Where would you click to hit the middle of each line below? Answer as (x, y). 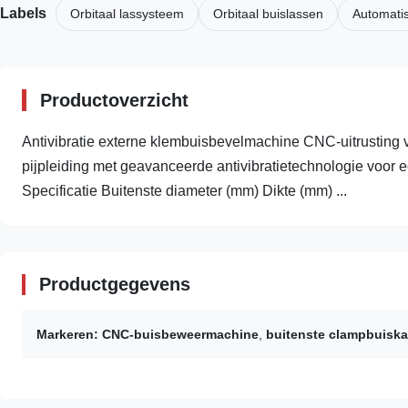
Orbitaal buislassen (268, 14)
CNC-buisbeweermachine (180, 335)
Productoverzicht (114, 101)
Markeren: (67, 335)
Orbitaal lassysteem (127, 14)
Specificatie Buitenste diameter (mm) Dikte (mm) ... (184, 191)
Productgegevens (115, 285)
